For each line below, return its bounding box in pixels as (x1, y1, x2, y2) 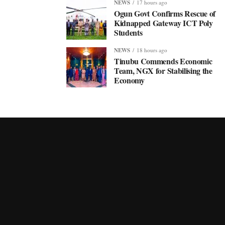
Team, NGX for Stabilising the (114, 65, 212, 76)
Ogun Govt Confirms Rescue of (114, 8, 216, 19)
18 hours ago (137, 46, 167, 54)
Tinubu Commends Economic (114, 55, 212, 67)
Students (114, 27, 143, 38)
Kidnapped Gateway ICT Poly (114, 17, 213, 29)
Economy (114, 74, 145, 86)
